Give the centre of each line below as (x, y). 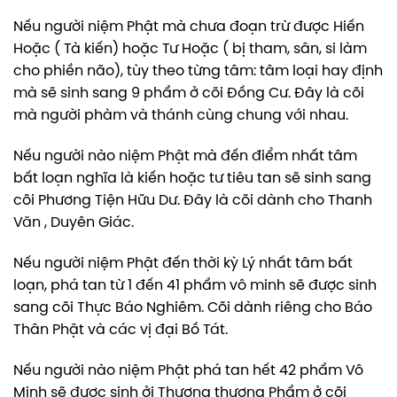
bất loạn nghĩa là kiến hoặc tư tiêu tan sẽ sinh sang (192, 179)
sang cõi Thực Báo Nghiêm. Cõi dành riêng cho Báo (193, 308)
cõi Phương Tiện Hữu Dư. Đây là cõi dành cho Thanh (193, 201)
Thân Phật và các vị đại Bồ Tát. (121, 331)
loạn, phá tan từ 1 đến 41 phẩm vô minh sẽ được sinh (195, 286)
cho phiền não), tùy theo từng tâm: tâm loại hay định (198, 72)
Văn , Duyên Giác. (74, 223)
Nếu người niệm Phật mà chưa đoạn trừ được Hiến (189, 27)
